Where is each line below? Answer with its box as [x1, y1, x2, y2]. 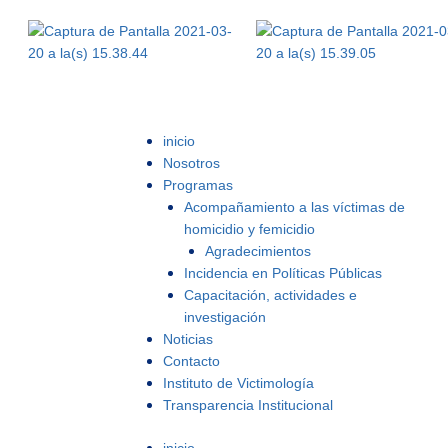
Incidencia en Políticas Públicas [184, 265, 382, 281]
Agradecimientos [205, 243, 311, 259]
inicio [163, 133, 195, 149]
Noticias [163, 331, 213, 347]
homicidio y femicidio [184, 221, 315, 237]
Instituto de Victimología [163, 375, 314, 391]
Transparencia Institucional [163, 397, 333, 413]
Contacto [163, 353, 220, 369]
